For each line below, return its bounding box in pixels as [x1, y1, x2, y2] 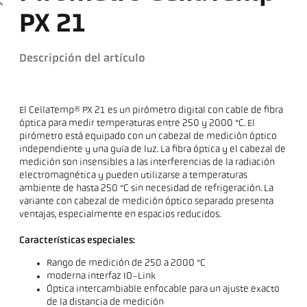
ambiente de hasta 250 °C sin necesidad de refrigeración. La [19, 183, 274, 194]
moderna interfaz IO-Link [47, 271, 156, 282]
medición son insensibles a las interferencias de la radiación [19, 157, 275, 168]
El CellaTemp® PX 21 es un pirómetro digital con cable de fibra [19, 105, 284, 116]
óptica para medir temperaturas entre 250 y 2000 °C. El [19, 118, 256, 129]
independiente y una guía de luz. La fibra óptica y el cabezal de [19, 144, 286, 155]
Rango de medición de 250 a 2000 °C [47, 258, 206, 269]
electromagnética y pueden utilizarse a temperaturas [19, 170, 248, 181]
